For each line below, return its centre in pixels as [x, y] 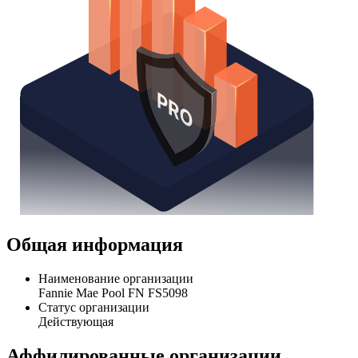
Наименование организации [116, 333]
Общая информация [95, 299]
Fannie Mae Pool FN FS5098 [113, 348]
